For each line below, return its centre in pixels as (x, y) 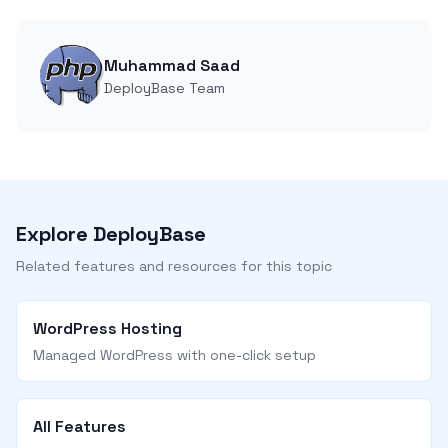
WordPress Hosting (107, 329)
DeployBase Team (164, 88)
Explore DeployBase (111, 234)
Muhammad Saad (172, 66)
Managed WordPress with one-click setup (174, 355)
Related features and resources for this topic (174, 266)
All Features (79, 427)
